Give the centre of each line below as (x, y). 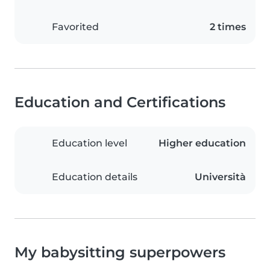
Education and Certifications (120, 102)
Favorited (75, 27)
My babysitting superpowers (120, 253)
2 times (228, 27)
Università (220, 177)
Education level (89, 143)
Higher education (202, 143)
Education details (95, 177)
